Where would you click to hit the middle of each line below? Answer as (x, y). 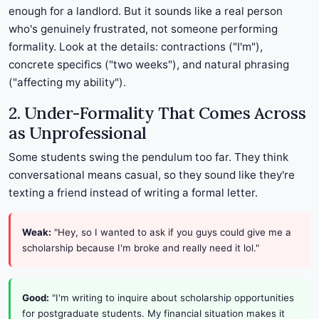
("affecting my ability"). (67, 83)
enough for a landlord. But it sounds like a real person (146, 11)
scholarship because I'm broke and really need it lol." (141, 248)
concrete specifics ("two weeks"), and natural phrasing (149, 65)
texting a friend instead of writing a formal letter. (133, 193)
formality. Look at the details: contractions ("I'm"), (136, 47)
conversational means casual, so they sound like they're (152, 175)
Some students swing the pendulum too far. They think (148, 157)
